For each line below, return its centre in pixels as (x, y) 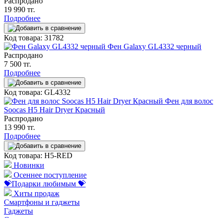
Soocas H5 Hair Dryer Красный (54, 109)
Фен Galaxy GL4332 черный (154, 46)
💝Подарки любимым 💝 (45, 183)
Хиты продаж (36, 193)
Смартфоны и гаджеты (42, 202)
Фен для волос (189, 101)
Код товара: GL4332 (37, 92)
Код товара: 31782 (34, 37)
